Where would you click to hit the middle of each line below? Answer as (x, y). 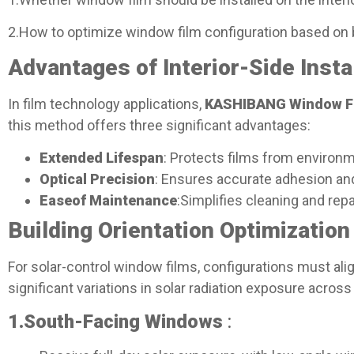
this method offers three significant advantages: (159, 125)
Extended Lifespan (102, 158)
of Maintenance (124, 201)
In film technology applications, (106, 104)
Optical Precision (97, 179)
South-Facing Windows (123, 321)
